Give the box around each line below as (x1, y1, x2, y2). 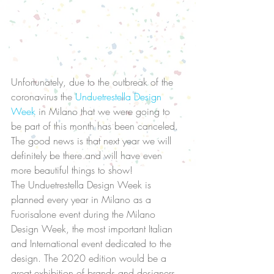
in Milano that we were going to (35, 105, 173, 119)
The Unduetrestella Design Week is (11, 178, 154, 192)
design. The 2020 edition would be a (11, 251, 169, 265)
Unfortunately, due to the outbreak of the (11, 75, 176, 89)
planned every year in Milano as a (11, 193, 154, 207)
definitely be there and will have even (11, 149, 165, 163)
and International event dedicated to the (11, 237, 174, 251)
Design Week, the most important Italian (11, 222, 176, 236)
